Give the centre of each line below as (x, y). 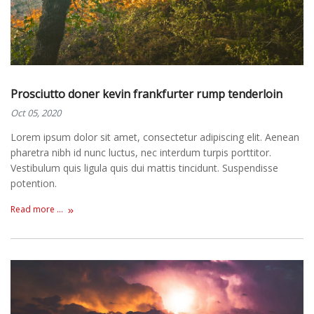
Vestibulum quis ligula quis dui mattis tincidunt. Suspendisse (144, 168)
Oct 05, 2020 (36, 113)
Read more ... (37, 209)
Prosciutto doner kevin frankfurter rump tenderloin (146, 94)
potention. (34, 184)
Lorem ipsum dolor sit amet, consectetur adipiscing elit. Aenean (155, 137)
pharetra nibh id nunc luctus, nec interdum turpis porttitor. (141, 153)
